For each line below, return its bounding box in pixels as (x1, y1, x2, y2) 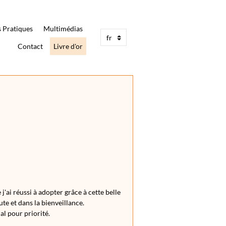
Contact (18, 42, 43, 50)
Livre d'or (53, 42, 83, 50)
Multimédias (43, 24, 83, 33)
